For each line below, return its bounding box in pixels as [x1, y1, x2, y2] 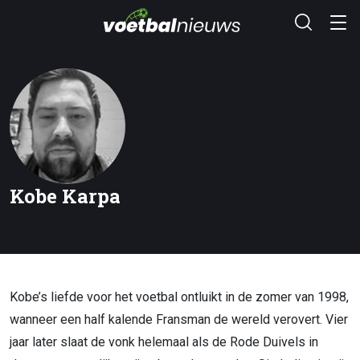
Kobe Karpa [10, 183, 121, 210]
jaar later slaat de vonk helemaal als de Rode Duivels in [10, 334, 318, 350]
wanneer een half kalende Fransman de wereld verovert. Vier [10, 312, 348, 328]
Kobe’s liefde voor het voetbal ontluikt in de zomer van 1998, [10, 289, 349, 305]
